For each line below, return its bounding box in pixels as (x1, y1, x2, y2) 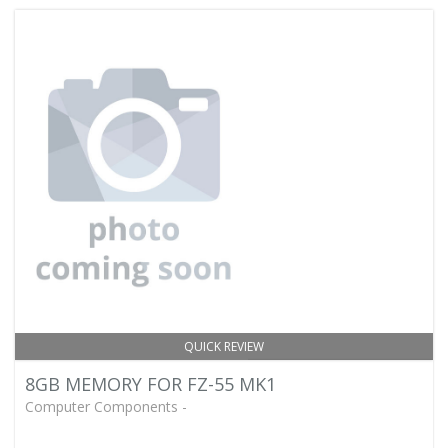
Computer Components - (25, 397, 187, 416)
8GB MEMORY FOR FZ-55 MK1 (25, 372, 276, 396)
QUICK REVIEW (184, 338, 264, 355)
